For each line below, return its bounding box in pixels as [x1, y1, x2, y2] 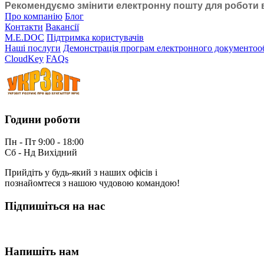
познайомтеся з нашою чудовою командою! [5, 178, 180, 189]
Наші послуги [5, 42, 61, 53]
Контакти [5, 21, 43, 32]
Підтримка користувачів [47, 32, 144, 42]
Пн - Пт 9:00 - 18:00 [5, 137, 84, 147]
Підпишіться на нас [5, 200, 105, 213]
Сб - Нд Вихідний [5, 147, 77, 158]
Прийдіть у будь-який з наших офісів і [5, 167, 157, 178]
